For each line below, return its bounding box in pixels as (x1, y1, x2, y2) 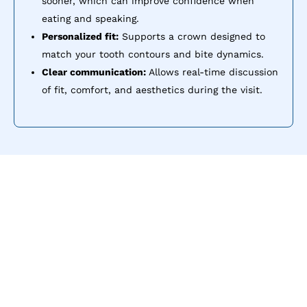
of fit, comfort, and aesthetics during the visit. (42, 84, 262, 95)
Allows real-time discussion (146, 66, 278, 77)
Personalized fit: (42, 30, 119, 42)
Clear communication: (42, 66, 146, 77)
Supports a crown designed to (119, 30, 265, 42)
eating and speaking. (42, 12, 139, 24)
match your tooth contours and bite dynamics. (42, 48, 264, 60)
